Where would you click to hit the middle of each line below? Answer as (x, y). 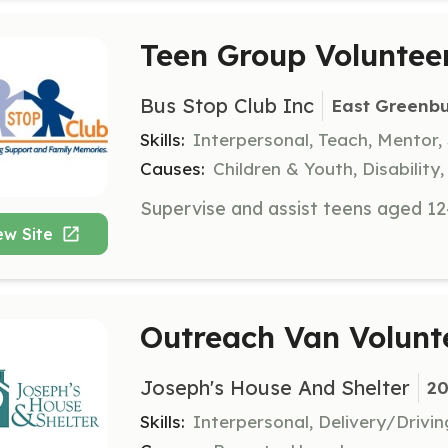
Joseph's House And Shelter (275, 387)
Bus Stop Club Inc (227, 105)
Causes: (172, 168)
